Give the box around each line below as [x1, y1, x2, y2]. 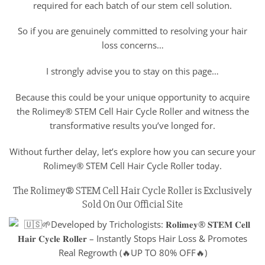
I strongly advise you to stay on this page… [46, 65, 219, 77]
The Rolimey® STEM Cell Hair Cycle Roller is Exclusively [13, 184, 252, 198]
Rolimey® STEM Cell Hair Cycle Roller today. [43, 159, 222, 172]
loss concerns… [101, 39, 164, 51]
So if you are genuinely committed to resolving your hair [18, 25, 247, 37]
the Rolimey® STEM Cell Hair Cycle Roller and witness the [16, 105, 249, 117]
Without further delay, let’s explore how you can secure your [9, 145, 256, 157]
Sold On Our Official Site [82, 198, 183, 211]
